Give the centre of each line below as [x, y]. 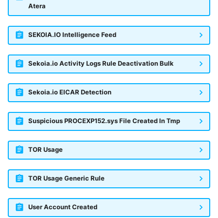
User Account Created [63, 207]
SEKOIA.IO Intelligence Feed [72, 35]
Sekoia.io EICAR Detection [70, 92]
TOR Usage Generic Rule [66, 179]
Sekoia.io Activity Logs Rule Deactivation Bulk [101, 64]
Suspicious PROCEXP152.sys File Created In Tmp [104, 121]
